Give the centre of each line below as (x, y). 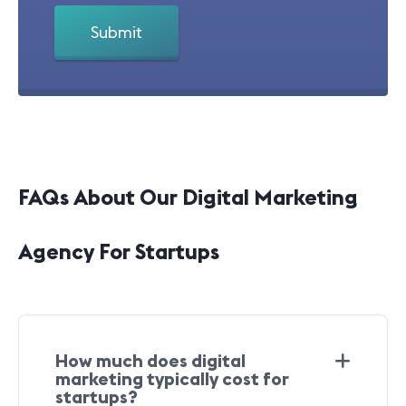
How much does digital (150, 360)
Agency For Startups (119, 251)
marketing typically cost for (172, 378)
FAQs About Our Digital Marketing (188, 197)
